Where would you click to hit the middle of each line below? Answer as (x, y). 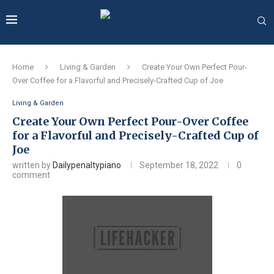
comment (31, 175)
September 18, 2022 (179, 165)
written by (32, 165)
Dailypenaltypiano (87, 165)
